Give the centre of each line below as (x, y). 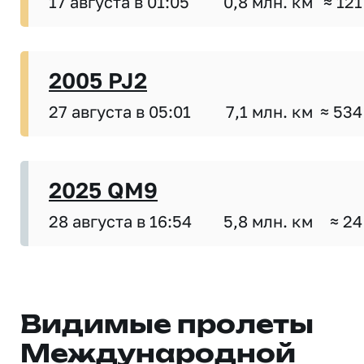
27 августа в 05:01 (120, 111)
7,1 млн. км (269, 111)
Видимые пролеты (167, 325)
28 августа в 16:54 (120, 221)
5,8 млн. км (268, 221)
